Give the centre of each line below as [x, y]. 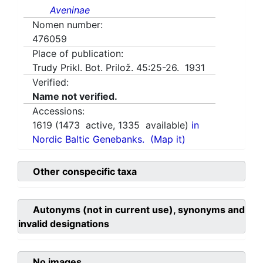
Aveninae [70, 10]
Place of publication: [78, 54]
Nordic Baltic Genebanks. [88, 139]
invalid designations [64, 224]
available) [166, 125]
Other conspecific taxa [85, 172]
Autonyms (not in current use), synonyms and [139, 210]
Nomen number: [68, 25]
